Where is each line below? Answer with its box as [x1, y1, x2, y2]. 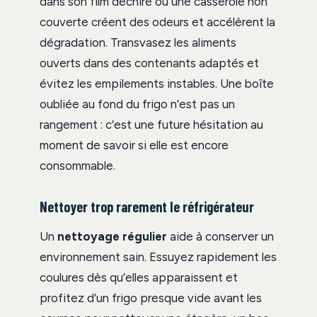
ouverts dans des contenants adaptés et [40, 56, 259, 71]
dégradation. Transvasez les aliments [40, 35, 236, 50]
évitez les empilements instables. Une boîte [40, 76, 274, 91]
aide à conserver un [167, 229, 274, 244]
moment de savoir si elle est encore [40, 138, 229, 153]
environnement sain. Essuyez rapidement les [40, 250, 277, 265]
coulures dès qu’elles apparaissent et [40, 270, 238, 285]
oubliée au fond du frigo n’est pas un [40, 97, 235, 112]
